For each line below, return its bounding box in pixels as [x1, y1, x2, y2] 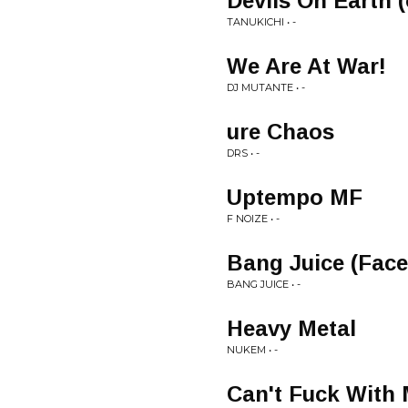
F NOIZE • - [227, 212, 280, 225]
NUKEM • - [227, 343, 278, 356]
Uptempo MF [227, 185, 362, 209]
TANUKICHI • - [227, 15, 296, 28]
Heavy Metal [227, 316, 356, 341]
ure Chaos [227, 119, 334, 144]
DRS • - [227, 147, 260, 159]
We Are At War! [227, 54, 386, 78]
